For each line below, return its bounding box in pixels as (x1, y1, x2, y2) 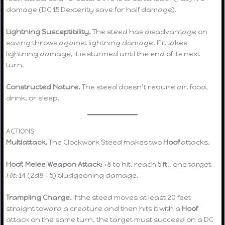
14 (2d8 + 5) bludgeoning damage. (17, 171, 139, 180)
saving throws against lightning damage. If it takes (6, 38, 188, 47)
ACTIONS (6, 127, 35, 136)
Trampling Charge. (6, 193, 72, 202)
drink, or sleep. (6, 93, 60, 102)
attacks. (179, 138, 210, 147)
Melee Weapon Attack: (25, 160, 103, 169)
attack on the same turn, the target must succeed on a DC (6, 215, 214, 224)
